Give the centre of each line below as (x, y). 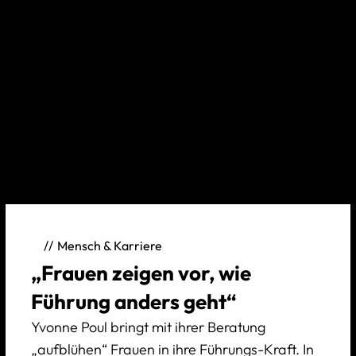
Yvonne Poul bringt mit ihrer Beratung (148, 327)
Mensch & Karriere (109, 245)
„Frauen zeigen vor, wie (141, 273)
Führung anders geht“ (133, 302)
